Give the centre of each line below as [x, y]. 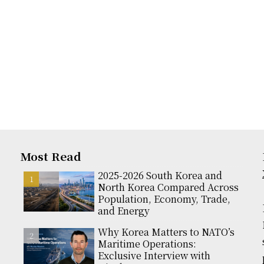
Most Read [51, 156]
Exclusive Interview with [154, 256]
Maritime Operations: [147, 244]
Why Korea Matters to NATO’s [166, 232]
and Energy [124, 211]
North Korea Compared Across [168, 187]
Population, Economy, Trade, [164, 199]
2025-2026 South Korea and [160, 176]
